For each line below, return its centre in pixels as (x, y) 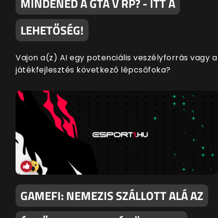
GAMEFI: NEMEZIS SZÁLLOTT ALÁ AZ (112, 195)
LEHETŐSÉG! (52, 30)
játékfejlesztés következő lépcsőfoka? (93, 70)
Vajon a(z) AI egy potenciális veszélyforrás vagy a (116, 57)
